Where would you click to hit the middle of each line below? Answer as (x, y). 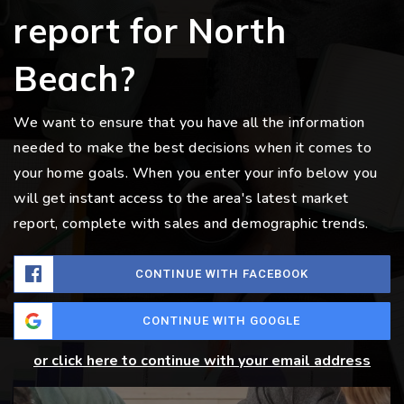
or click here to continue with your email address (202, 361)
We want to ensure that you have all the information (189, 123)
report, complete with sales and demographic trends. (191, 224)
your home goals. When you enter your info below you (196, 174)
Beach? (74, 79)
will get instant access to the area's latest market (181, 199)
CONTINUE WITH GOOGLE (221, 321)
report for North (150, 31)
